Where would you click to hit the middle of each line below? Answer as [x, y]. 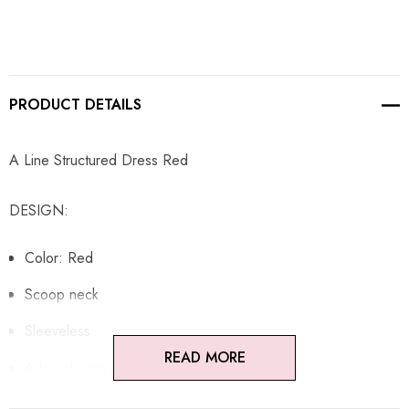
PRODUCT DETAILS [75, 105]
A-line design [65, 368]
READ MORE [204, 358]
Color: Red [59, 258]
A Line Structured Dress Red [99, 161]
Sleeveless [58, 331]
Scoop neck [62, 295]
